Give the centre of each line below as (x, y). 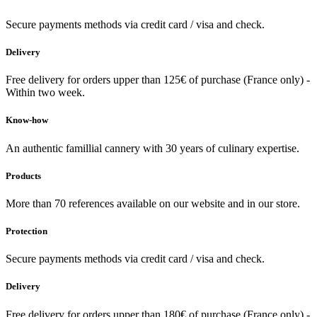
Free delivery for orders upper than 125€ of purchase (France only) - (158, 80)
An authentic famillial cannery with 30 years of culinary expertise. (152, 148)
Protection (27, 231)
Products (23, 175)
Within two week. (45, 93)
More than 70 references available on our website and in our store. (153, 203)
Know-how (27, 120)
